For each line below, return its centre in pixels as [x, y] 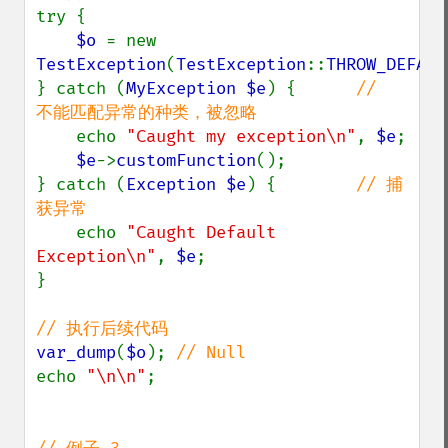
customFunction [186, 160]
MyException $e [196, 88]
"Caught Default [201, 232]
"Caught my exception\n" [241, 136]
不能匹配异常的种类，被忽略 [146, 112]
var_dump [76, 352]
